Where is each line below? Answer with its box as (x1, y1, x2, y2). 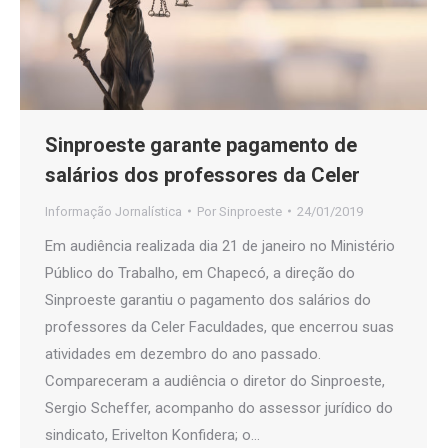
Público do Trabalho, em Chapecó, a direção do (45, 263, 355, 282)
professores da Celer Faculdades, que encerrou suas (45, 317, 394, 336)
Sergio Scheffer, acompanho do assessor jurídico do (45, 398, 393, 417)
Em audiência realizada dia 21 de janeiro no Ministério (45, 236, 395, 255)
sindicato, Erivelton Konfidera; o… (45, 425, 260, 444)
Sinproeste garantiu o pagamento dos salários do (45, 290, 371, 309)
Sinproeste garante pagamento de (45, 132, 357, 157)
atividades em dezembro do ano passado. (45, 344, 321, 363)
